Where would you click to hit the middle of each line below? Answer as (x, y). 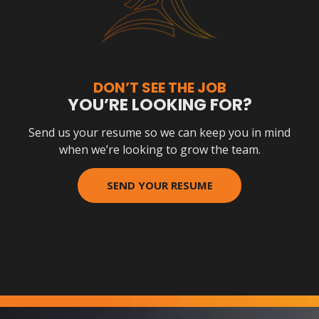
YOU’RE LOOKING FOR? (159, 104)
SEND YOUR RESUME (159, 185)
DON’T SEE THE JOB (159, 87)
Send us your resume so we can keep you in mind (159, 132)
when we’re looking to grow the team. (159, 149)
